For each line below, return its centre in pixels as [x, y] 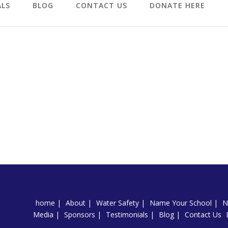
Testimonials [127, 215]
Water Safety [117, 203]
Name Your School [180, 203]
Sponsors [79, 215]
